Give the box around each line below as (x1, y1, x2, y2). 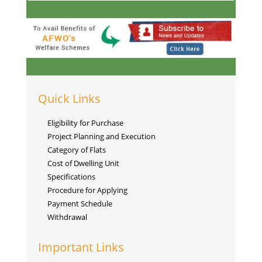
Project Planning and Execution (47, 131, 156, 142)
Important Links (37, 239, 124, 256)
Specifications (47, 171, 95, 182)
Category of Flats (47, 144, 106, 156)
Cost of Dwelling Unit (47, 158, 119, 169)
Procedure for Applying (47, 185, 127, 196)
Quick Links (37, 91, 101, 107)
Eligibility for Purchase (47, 118, 123, 129)
